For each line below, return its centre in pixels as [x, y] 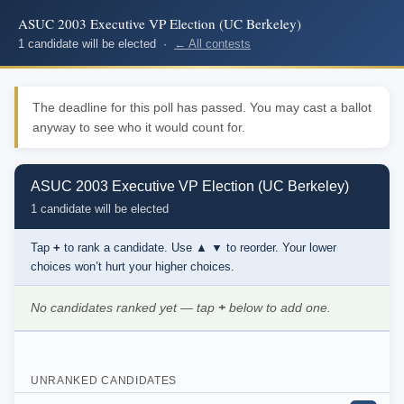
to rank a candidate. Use [128, 248]
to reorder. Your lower [280, 248]
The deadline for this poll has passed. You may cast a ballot [202, 107]
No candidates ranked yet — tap [124, 308]
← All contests [212, 44]
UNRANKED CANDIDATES [104, 381]
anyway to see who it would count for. [139, 127]
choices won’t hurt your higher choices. [133, 266]
